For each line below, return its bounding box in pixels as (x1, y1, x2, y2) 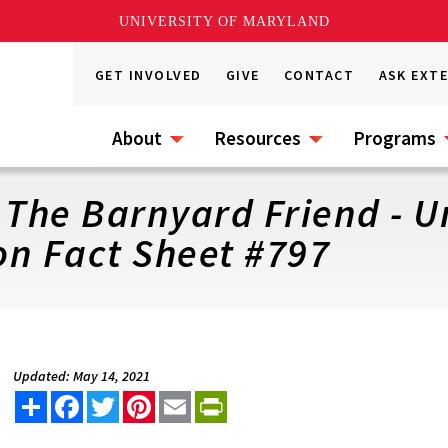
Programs (353, 126, 436, 150)
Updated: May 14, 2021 (13, 367, 151, 385)
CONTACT (284, 66, 355, 84)
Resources (214, 126, 301, 150)
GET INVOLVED (95, 66, 202, 84)
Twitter (119, 389, 172, 409)
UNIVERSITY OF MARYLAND (118, 13, 330, 29)
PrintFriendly (227, 389, 319, 409)
